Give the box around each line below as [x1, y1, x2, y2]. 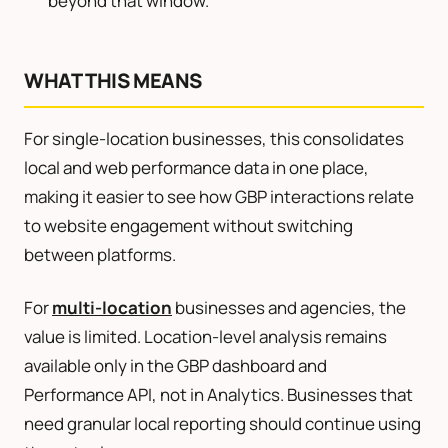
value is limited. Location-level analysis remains [24, 325, 387, 349]
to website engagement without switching [24, 214, 353, 238]
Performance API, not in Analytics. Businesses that [24, 383, 413, 407]
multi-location [52, 296, 172, 320]
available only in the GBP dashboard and [24, 354, 327, 378]
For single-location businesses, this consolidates [24, 127, 404, 151]
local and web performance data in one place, [24, 156, 369, 180]
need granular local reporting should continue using [24, 412, 421, 436]
